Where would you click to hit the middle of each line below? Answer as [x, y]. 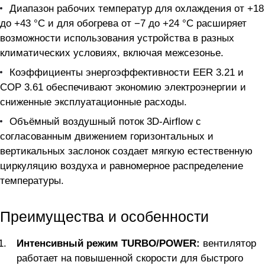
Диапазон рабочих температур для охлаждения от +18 [137, 9]
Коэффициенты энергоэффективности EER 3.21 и [127, 72]
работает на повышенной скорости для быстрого [130, 258]
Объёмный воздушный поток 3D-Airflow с [105, 122]
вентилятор [228, 243]
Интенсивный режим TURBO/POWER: [108, 243]
